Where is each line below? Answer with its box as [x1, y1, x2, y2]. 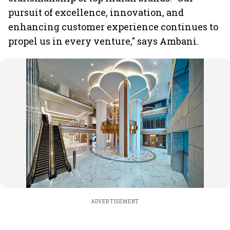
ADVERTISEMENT [90, 198, 140, 205]
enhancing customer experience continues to [8, 21, 218, 33]
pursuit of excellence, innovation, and [8, 6, 184, 18]
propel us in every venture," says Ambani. [8, 35, 199, 47]
